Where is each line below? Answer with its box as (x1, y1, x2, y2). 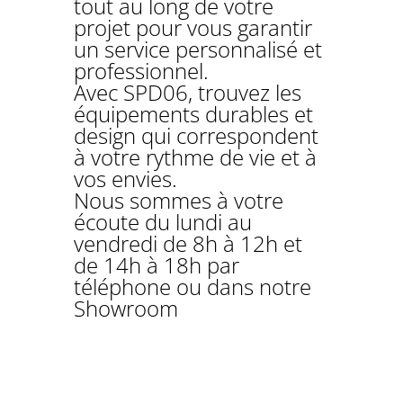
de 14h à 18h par (74, 250, 240, 281)
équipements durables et (74, 99, 314, 130)
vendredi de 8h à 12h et (74, 228, 303, 259)
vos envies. (74, 164, 178, 194)
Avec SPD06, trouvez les (74, 77, 302, 108)
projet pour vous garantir (74, 13, 313, 43)
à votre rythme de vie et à (74, 142, 318, 173)
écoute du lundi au (74, 207, 253, 237)
